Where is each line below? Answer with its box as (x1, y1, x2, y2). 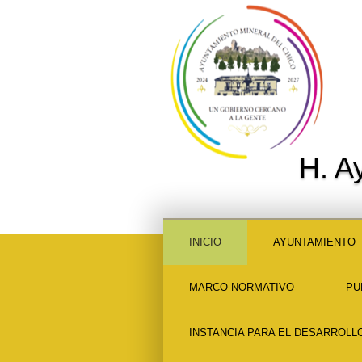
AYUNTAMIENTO (272, 236, 356, 248)
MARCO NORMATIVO (188, 281, 294, 293)
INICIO (188, 236, 221, 248)
